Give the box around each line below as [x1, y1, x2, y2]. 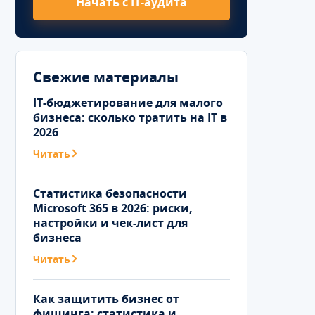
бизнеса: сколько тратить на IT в [33, 110, 227, 125]
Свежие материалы [33, 67, 179, 86]
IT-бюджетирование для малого [33, 95, 223, 110]
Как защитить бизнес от [33, 291, 179, 307]
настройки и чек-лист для [33, 215, 188, 231]
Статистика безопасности [33, 186, 187, 201]
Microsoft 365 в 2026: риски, [33, 200, 193, 216]
